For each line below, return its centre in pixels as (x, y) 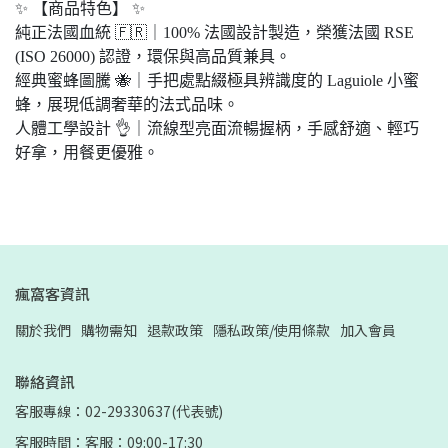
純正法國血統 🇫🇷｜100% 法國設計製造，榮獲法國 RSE (214, 32)
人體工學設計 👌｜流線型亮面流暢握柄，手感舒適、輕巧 (217, 128)
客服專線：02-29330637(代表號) (119, 411)
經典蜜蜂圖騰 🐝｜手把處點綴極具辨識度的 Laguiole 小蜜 (217, 80)
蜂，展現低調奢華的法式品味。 (127, 104)
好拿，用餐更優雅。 (87, 152)
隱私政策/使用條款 (271, 330)
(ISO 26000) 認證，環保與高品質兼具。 (153, 56)
